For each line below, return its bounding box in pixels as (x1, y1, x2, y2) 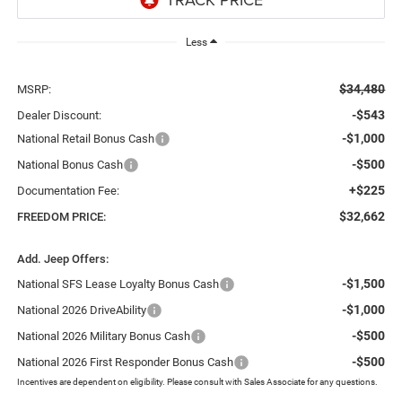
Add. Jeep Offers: (16, 252, 109, 267)
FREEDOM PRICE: (16, 210, 106, 224)
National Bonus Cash (16, 158, 123, 172)
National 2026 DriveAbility (16, 303, 146, 318)
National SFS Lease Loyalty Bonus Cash (16, 277, 219, 292)
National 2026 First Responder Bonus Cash (16, 355, 233, 370)
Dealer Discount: (16, 109, 101, 123)
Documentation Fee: (16, 184, 119, 198)
